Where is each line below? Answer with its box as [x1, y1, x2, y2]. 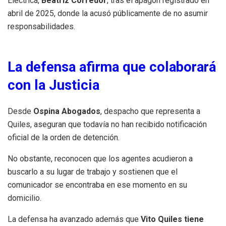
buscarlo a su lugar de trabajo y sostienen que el [8, 167, 178, 177]
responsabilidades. [8, 21, 75, 31]
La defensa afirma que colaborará [8, 59, 216, 75]
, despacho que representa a [100, 106, 200, 117]
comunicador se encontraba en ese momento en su [8, 180, 187, 190]
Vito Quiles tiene [141, 214, 204, 224]
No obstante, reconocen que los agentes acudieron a [8, 154, 193, 164]
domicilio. [8, 193, 41, 203]
